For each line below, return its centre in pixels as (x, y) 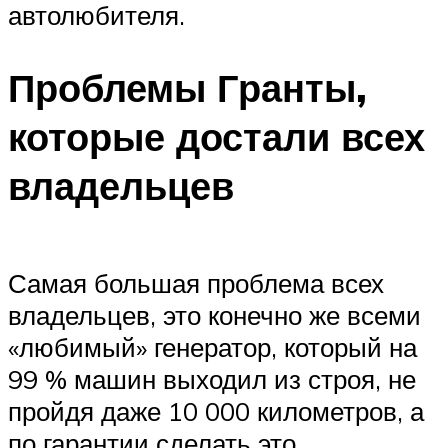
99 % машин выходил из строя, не (212, 379)
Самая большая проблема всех (196, 283)
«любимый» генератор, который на (212, 347)
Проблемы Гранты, (187, 87)
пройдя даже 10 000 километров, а (216, 411)
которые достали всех (216, 136)
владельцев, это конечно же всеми (214, 315)
